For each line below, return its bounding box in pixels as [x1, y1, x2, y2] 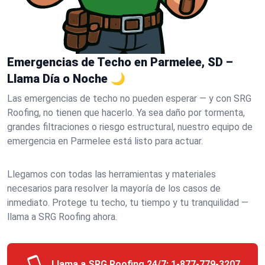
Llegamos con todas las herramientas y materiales [7, 169, 216, 180]
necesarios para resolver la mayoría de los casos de [7, 183, 221, 194]
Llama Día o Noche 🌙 [7, 72, 125, 86]
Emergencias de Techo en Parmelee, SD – [7, 55, 233, 69]
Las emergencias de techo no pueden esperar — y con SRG [7, 93, 251, 104]
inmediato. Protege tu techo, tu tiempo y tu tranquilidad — [7, 197, 248, 208]
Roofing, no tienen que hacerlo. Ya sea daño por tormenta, [7, 107, 245, 118]
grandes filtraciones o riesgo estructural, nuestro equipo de [7, 121, 253, 132]
